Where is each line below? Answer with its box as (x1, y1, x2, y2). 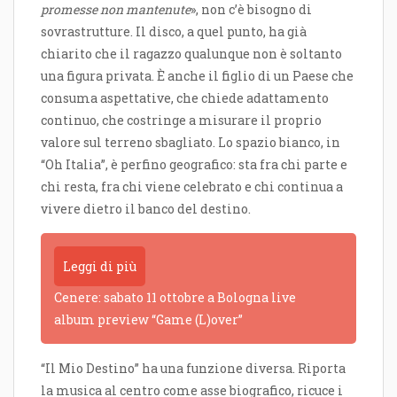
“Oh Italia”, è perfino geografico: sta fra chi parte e (41, 155, 347, 173)
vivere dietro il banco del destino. (41, 199, 251, 217)
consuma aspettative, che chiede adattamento (41, 89, 329, 106)
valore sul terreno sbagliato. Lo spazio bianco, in (41, 133, 340, 151)
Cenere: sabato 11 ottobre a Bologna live (54, 288, 296, 306)
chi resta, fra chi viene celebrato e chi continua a (41, 177, 343, 195)
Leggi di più (63, 257, 136, 275)
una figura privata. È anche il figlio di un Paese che (41, 66, 354, 84)
